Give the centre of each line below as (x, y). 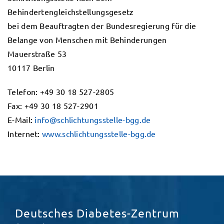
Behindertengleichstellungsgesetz (71, 11)
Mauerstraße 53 (37, 53)
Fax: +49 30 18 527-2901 (53, 105)
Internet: (25, 133)
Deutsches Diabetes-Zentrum (97, 213)
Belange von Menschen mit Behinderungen (87, 39)
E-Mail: (21, 119)
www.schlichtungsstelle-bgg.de (99, 133)
